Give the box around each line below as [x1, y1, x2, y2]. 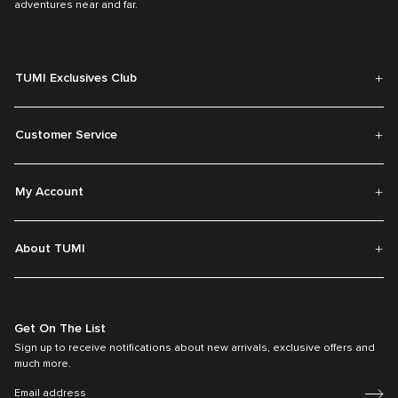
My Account [15, 185, 84, 198]
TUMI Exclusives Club [15, 71, 137, 84]
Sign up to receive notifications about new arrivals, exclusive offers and [14, 342, 375, 354]
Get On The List [14, 322, 106, 335]
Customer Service [15, 128, 117, 141]
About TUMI [15, 242, 85, 255]
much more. [14, 358, 74, 370]
